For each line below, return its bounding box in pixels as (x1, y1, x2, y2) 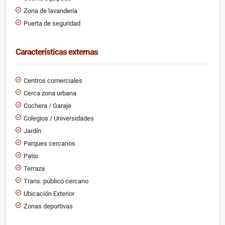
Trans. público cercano (24, 177, 88, 185)
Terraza (24, 164, 45, 172)
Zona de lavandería (24, 7, 77, 15)
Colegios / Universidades (24, 114, 94, 122)
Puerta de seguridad (24, 19, 80, 27)
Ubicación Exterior (24, 189, 74, 197)
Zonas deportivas (24, 202, 73, 210)
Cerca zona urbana (24, 89, 76, 97)
